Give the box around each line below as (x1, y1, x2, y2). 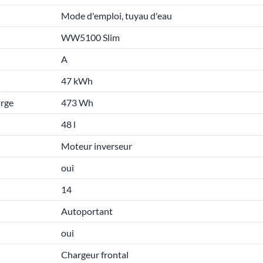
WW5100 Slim (61, 32, 120, 43)
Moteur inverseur (61, 140, 132, 151)
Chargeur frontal (61, 249, 129, 260)
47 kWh (61, 75, 93, 86)
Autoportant (61, 205, 113, 217)
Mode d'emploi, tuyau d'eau (61, 10, 172, 21)
